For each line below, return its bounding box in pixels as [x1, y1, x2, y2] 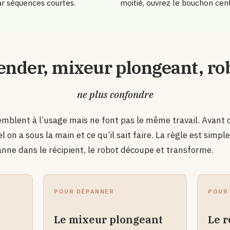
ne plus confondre [76, 88, 154, 101]
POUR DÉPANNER [54, 188, 114, 196]
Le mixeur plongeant [54, 213, 163, 227]
